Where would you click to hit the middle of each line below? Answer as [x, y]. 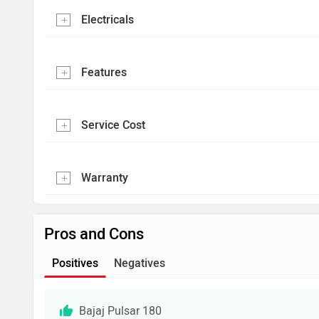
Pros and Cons [94, 234]
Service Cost [113, 125]
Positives [75, 263]
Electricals [108, 20]
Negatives [140, 263]
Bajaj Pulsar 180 [120, 311]
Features [104, 72]
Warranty [105, 178]
